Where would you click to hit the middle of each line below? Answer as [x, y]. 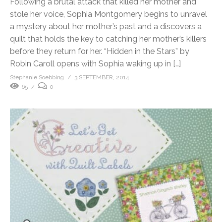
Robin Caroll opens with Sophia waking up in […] [95, 63]
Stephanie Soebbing [37, 77]
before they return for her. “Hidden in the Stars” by [100, 51]
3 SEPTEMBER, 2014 [102, 77]
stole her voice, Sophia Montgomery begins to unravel [109, 14]
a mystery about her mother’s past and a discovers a [106, 26]
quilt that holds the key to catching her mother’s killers [108, 39]
